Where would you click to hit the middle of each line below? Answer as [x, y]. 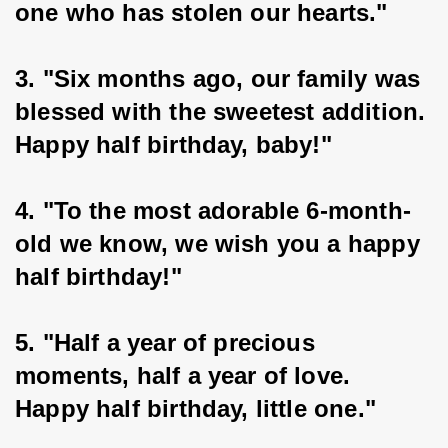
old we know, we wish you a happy [221, 243]
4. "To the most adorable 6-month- [213, 210]
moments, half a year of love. [186, 375]
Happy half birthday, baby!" [173, 144]
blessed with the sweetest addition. [224, 111]
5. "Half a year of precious [169, 342]
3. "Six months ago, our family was [221, 78]
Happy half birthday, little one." [195, 408]
